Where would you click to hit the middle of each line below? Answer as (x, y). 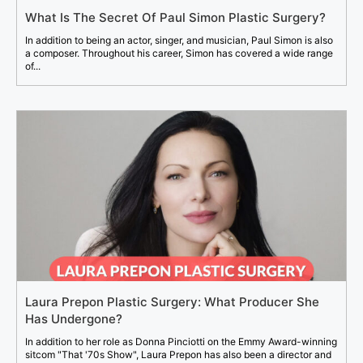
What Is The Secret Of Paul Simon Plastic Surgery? (175, 18)
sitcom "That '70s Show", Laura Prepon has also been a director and (178, 355)
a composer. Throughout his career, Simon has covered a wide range (179, 53)
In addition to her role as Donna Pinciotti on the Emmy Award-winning (181, 342)
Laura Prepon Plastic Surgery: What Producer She (172, 302)
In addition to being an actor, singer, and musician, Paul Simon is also (179, 41)
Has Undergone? (74, 319)
